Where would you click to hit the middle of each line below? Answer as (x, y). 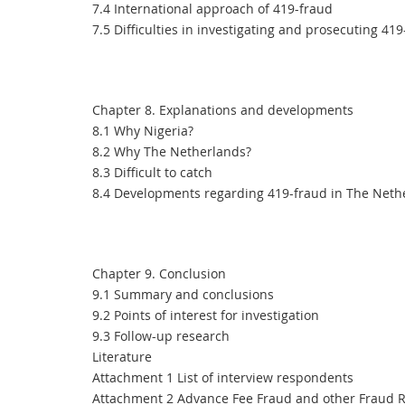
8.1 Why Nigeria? (143, 131)
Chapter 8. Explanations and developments (223, 110)
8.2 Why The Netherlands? (172, 151)
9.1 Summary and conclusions (183, 294)
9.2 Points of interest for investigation (206, 315)
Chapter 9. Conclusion (159, 273)
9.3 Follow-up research (161, 336)
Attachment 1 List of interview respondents (223, 377)
